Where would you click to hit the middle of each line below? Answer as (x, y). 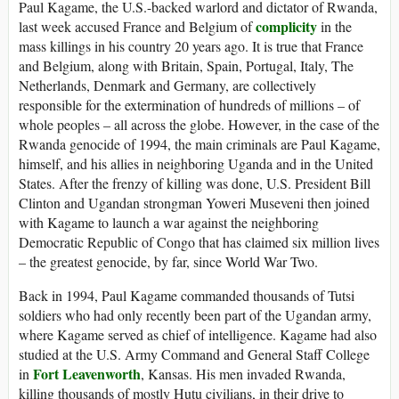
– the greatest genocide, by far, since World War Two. (168, 261)
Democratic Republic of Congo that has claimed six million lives (199, 241)
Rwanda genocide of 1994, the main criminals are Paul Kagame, (199, 143)
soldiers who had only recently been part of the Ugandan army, (195, 314)
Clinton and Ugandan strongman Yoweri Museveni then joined (194, 202)
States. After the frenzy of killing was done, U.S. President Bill (195, 183)
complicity (286, 26)
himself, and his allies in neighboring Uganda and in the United (196, 163)
